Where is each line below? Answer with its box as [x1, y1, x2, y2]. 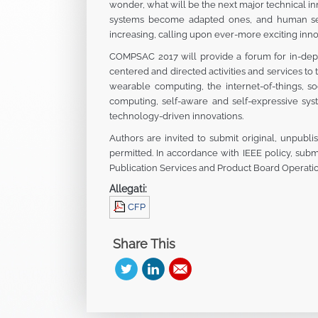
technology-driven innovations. [109, 111, 246, 121]
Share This [113, 236, 175, 251]
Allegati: [109, 183, 147, 194]
